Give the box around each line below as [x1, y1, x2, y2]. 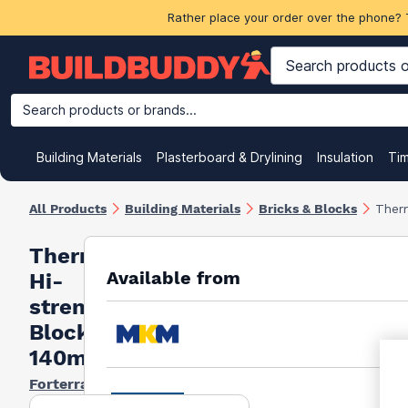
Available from [107, 266, 240, 289]
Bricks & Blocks [259, 200, 357, 216]
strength [29, 293, 120, 320]
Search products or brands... [23, 102, 197, 117]
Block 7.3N [29, 319, 142, 345]
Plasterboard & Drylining [157, 149, 302, 165]
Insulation [317, 149, 373, 165]
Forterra [29, 374, 88, 393]
